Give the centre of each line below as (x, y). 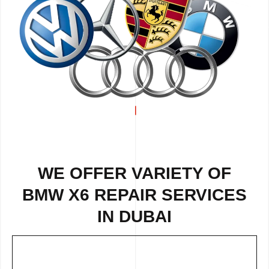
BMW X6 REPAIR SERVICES (134, 195)
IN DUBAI (134, 217)
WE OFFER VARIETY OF (134, 174)
